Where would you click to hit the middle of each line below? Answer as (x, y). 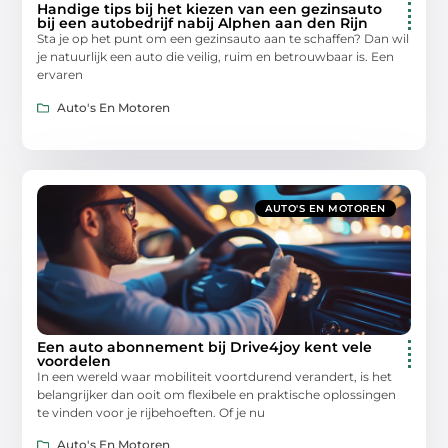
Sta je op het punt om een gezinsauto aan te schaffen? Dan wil (223, 39)
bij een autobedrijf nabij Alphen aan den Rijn (203, 23)
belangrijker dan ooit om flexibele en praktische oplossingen (217, 394)
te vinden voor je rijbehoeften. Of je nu (151, 412)
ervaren (60, 75)
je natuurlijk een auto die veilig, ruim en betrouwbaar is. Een (216, 57)
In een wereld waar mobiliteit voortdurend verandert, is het (215, 376)
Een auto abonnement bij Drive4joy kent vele (205, 346)
